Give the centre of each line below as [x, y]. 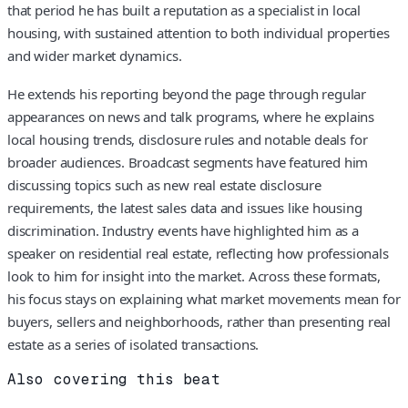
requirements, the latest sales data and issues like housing [185, 207]
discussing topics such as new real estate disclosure [164, 184]
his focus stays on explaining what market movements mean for [204, 298]
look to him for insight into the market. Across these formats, [194, 275]
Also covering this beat [114, 379]
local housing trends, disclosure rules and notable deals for [188, 139]
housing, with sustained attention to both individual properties [199, 33]
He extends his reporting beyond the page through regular [187, 93]
